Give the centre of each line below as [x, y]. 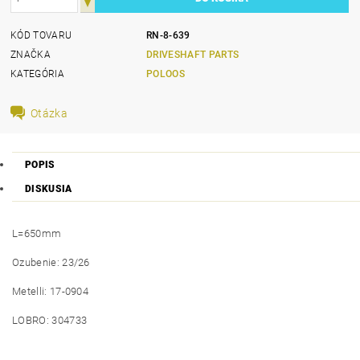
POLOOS [166, 74]
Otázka [49, 113]
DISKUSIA [49, 189]
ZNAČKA [31, 54]
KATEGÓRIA [37, 74]
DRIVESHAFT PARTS [193, 54]
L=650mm [37, 233]
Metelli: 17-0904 [51, 291]
